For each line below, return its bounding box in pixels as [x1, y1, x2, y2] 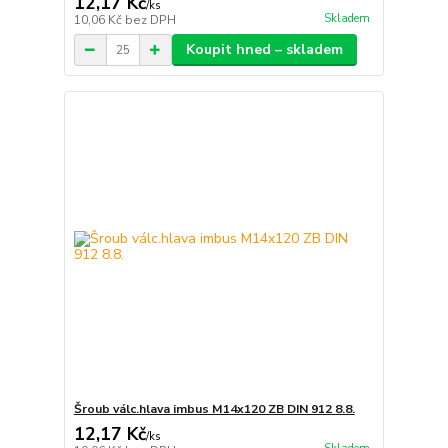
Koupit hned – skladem [185, 40, 343, 60]
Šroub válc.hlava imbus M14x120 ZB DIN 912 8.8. [73, 400, 355, 417]
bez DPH [124, 12, 176, 29]
